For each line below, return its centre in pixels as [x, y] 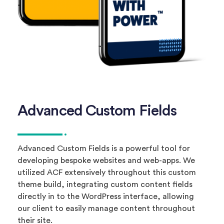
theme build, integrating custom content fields [105, 184]
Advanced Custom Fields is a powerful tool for [104, 148]
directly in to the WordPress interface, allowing [106, 196]
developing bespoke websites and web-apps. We [106, 160]
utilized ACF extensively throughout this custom [107, 172]
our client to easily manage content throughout [106, 208]
